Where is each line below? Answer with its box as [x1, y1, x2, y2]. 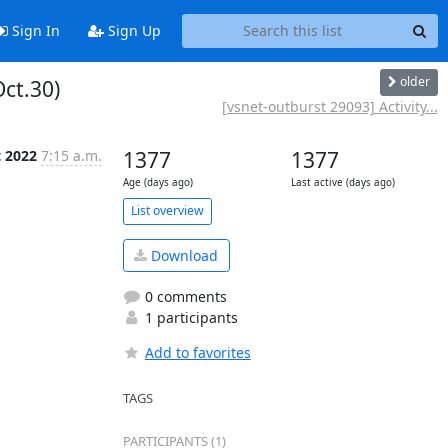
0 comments [140, 287, 227, 306]
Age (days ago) [122, 175, 193, 189]
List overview [130, 202, 204, 219]
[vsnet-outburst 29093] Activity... [221, 96, 438, 116]
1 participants [140, 308, 238, 327]
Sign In [7, 21, 60, 41]
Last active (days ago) [290, 175, 395, 189]
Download [147, 245, 218, 265]
